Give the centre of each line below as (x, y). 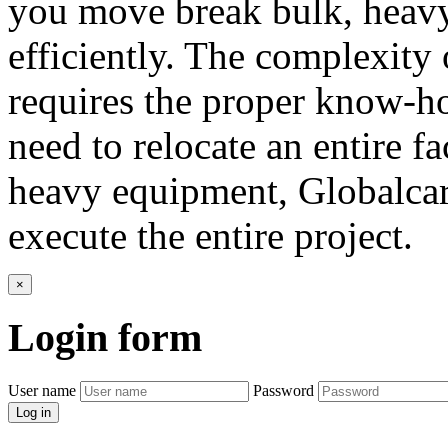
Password (283, 390)
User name (42, 390)
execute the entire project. (210, 236)
